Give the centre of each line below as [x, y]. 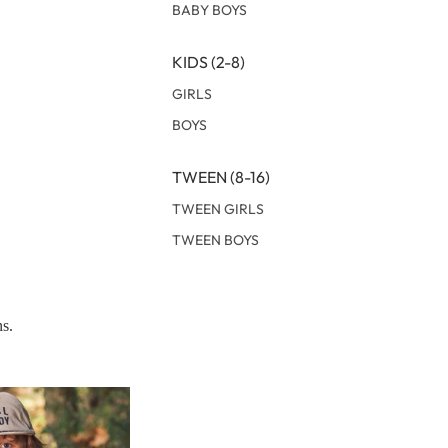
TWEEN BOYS [216, 240]
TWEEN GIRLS [218, 209]
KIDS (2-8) [209, 62]
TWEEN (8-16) [221, 177]
